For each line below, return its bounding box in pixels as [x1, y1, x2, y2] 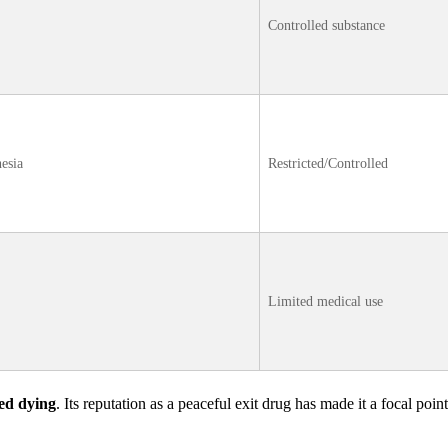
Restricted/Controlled [268, 155, 388, 172]
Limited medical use [268, 293, 383, 310]
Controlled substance [268, 17, 385, 34]
